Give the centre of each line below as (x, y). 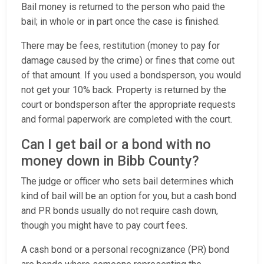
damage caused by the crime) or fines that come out (128, 61)
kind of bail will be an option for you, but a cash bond (129, 196)
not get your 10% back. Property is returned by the (124, 90)
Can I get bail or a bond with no (116, 145)
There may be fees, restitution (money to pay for (121, 46)
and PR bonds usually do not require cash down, (120, 211)
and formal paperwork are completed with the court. (127, 120)
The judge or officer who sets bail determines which (127, 181)
